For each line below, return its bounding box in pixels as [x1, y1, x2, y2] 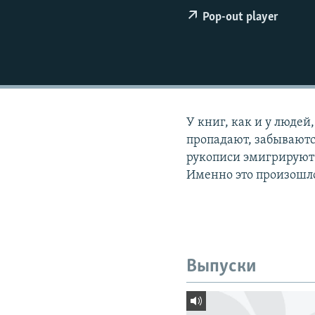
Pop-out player [202, 11, 279, 25]
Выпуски [186, 257, 257, 277]
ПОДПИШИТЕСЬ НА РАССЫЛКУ [13, 20, 180, 34]
